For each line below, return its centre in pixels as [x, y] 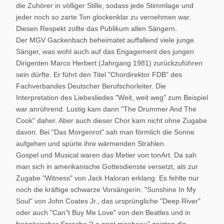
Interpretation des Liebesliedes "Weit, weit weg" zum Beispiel [112, 97]
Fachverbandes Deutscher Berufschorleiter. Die [91, 86]
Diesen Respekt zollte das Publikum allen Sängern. [96, 28]
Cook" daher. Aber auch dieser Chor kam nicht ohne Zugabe [111, 120]
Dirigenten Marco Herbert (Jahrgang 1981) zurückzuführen [109, 63]
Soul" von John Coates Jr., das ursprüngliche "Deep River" [108, 201]
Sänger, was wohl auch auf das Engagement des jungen [105, 51]
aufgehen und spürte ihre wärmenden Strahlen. [91, 143]
